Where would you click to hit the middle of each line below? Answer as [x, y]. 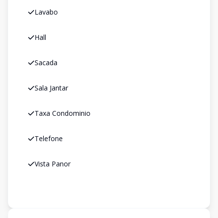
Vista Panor [53, 164]
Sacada [46, 63]
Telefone [49, 138]
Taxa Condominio [63, 113]
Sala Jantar [51, 88]
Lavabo [46, 12]
